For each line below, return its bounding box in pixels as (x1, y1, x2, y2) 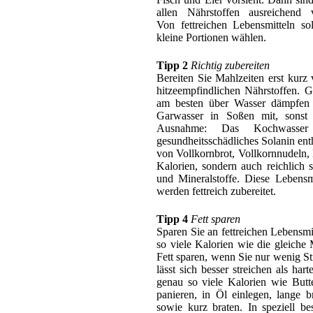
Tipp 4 (156, 212, 188, 225)
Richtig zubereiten (191, 59, 270, 71)
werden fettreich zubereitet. (156, 184, 276, 197)
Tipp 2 (156, 59, 188, 71)
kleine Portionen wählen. (156, 31, 266, 43)
